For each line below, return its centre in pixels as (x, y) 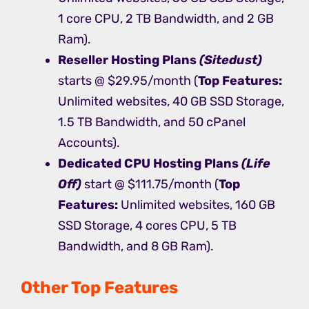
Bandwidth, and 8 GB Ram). (136, 247)
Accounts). (89, 143)
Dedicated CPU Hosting (130, 164)
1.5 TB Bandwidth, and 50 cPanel (152, 122)
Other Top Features (99, 288)
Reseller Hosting (109, 60)
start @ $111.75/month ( (151, 185)
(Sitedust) (231, 60)
